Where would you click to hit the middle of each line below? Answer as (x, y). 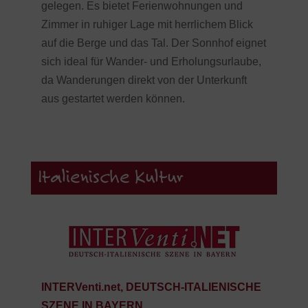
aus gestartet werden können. (113, 99)
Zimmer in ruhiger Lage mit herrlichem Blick (147, 25)
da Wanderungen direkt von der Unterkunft (144, 80)
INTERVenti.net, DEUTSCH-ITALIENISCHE (151, 287)
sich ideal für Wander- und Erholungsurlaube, (151, 62)
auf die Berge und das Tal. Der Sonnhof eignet (153, 43)
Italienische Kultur (110, 178)
